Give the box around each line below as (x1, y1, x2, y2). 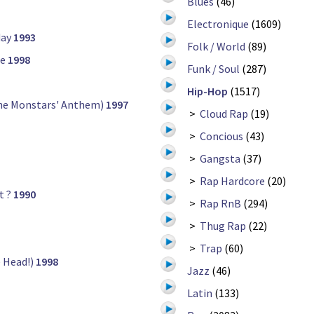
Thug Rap (200, 219, 246, 233)
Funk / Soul (187, 62, 240, 76)
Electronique (187, 17, 249, 32)
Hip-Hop (187, 84, 228, 99)
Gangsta (200, 151, 240, 166)
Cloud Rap (200, 107, 248, 121)
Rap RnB (200, 196, 241, 211)
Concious (200, 129, 243, 144)
